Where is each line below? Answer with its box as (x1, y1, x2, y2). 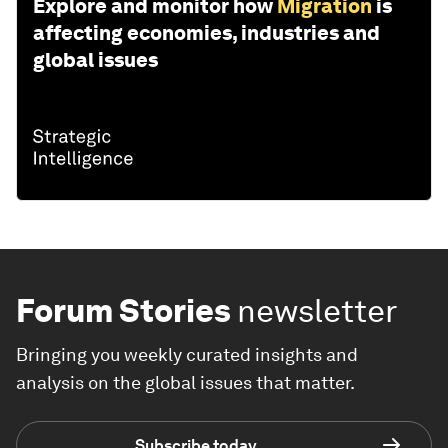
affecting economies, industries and (33, 21, 380, 46)
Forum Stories (16, 291, 231, 331)
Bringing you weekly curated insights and (16, 344, 358, 366)
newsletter (237, 291, 398, 331)
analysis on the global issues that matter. (16, 372, 355, 394)
